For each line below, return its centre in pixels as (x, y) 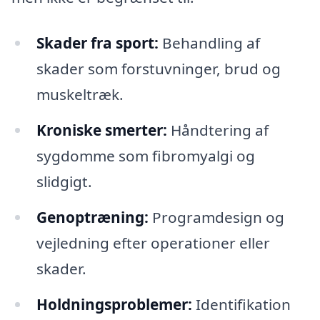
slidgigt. (64, 181)
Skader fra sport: (97, 43)
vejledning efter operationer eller (153, 242)
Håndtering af (217, 130)
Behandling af (209, 43)
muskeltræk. (80, 95)
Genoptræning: (92, 217)
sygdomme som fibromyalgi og (145, 155)
